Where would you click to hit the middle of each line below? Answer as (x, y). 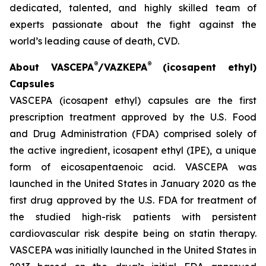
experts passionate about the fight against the (133, 24)
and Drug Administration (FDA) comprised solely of (133, 134)
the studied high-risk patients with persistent (133, 217)
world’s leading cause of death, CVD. (94, 41)
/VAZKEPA (122, 67)
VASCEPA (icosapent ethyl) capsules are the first (133, 100)
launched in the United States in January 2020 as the (133, 183)
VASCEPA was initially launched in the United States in (133, 250)
